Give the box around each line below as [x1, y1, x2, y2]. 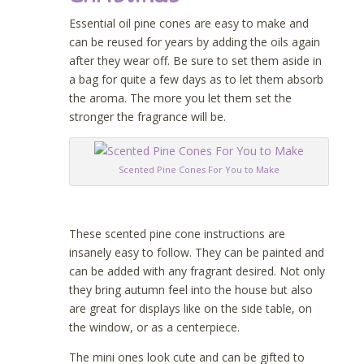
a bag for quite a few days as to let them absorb [69, 71, 323, 87]
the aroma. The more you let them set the [69, 89, 292, 106]
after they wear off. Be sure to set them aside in [69, 52, 322, 68]
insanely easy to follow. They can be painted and [69, 244, 324, 260]
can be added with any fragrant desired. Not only [69, 262, 325, 279]
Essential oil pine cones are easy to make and [69, 15, 309, 31]
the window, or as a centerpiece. [69, 318, 240, 335]
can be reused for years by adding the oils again [69, 33, 320, 50]
